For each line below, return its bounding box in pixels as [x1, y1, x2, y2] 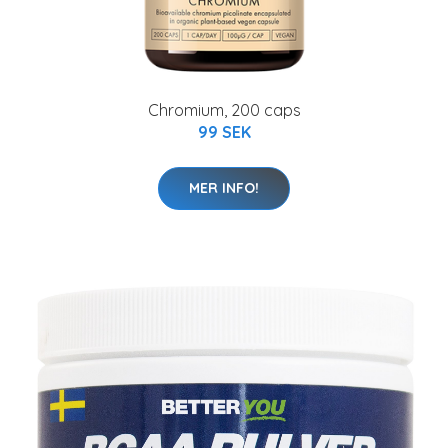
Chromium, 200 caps [147, 99, 301, 120]
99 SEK [197, 121, 251, 142]
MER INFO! [189, 178, 259, 197]
